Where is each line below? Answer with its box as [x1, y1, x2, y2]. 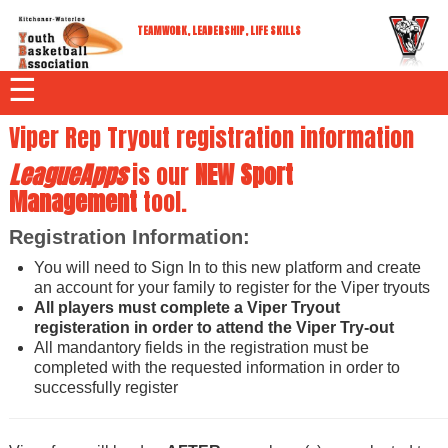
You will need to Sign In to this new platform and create [33, 258, 421, 276]
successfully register [33, 378, 178, 396]
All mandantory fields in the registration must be [33, 338, 369, 356]
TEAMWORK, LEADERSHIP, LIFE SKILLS [137, 23, 302, 38]
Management [8, 183, 143, 220]
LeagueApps [8, 156, 126, 193]
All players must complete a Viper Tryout [33, 298, 340, 316]
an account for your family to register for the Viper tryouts [33, 278, 430, 296]
